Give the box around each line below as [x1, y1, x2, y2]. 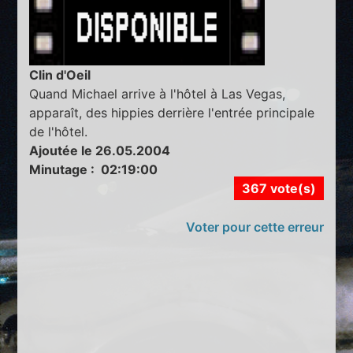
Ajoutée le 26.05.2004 [29, 142, 171, 158]
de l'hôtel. [29, 123, 88, 139]
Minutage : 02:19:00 [29, 161, 158, 177]
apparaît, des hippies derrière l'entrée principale [29, 104, 315, 121]
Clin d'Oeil [29, 66, 91, 83]
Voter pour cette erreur [185, 218, 324, 235]
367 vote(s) [241, 180, 316, 196]
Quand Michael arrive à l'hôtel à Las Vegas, [29, 85, 286, 102]
